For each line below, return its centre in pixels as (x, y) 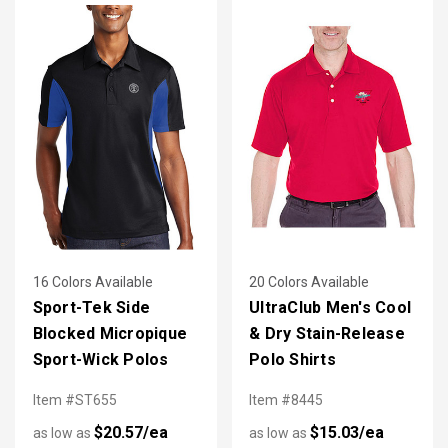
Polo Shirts (292, 359)
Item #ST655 (74, 399)
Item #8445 (286, 399)
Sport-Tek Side (91, 307)
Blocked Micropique (109, 333)
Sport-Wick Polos (100, 359)
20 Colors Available (309, 281)
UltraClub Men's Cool (330, 307)
